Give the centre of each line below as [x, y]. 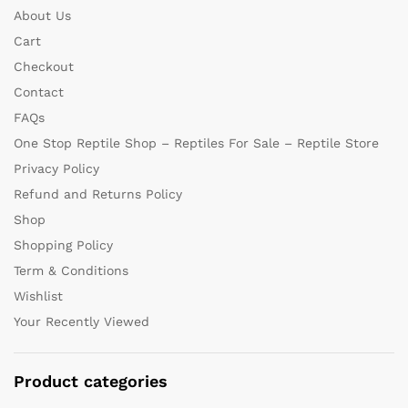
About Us [42, 15]
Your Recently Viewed [82, 321]
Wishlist [38, 296]
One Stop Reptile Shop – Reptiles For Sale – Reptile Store [196, 143]
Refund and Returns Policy [98, 194]
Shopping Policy [63, 245]
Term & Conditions [71, 270]
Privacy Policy [56, 168]
